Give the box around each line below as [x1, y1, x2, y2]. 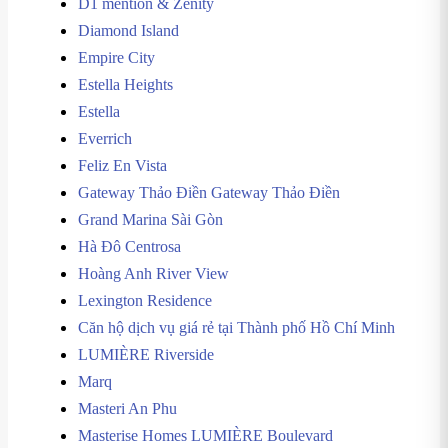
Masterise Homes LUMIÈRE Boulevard [78, 427, 333, 444]
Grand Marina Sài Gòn [78, 211, 223, 228]
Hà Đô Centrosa [78, 238, 181, 255]
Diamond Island [78, 22, 179, 39]
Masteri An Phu [78, 400, 177, 417]
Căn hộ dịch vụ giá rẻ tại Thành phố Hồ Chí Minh [78, 319, 395, 336]
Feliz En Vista [78, 157, 167, 174]
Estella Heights [78, 76, 173, 93]
